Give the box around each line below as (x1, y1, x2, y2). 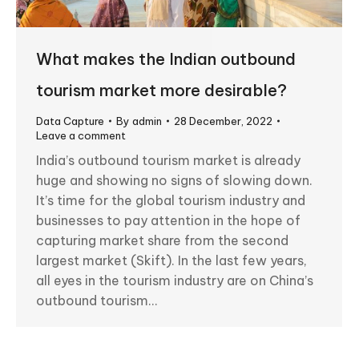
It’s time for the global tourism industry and (36, 192, 305, 208)
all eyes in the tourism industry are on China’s (36, 272, 313, 288)
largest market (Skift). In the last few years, (36, 252, 307, 268)
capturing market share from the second (36, 232, 288, 248)
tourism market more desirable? (36, 79, 287, 100)
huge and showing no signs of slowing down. (36, 171, 313, 188)
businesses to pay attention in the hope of (36, 212, 301, 228)
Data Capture (36, 114, 104, 127)
